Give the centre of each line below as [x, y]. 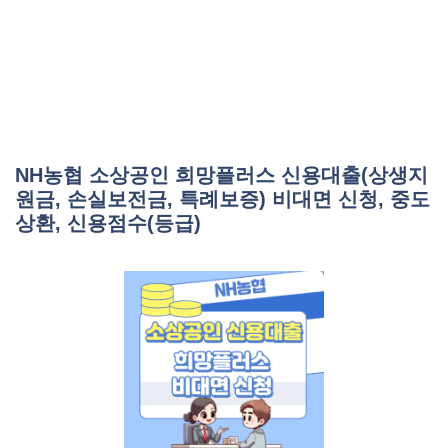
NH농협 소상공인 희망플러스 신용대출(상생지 [221, 175]
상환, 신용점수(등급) [108, 223]
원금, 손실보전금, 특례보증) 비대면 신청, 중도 [222, 199]
